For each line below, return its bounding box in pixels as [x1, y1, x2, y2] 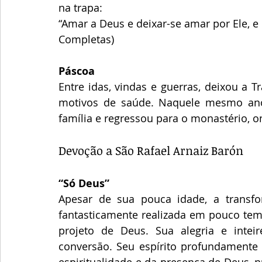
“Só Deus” [58, 175, 109, 191]
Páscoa [58, 63, 95, 78]
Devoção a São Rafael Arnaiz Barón [58, 142, 243, 158]
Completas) [58, 32, 114, 46]
